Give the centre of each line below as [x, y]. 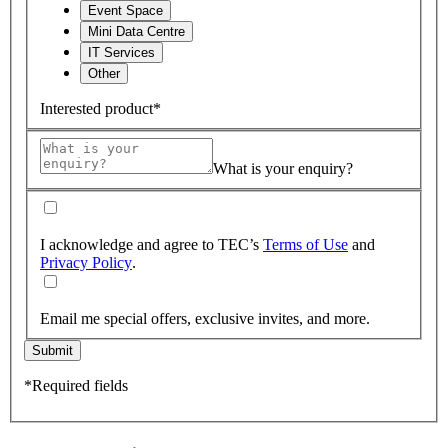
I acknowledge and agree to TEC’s [151, 244]
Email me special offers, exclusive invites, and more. [205, 318]
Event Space [125, 11]
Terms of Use [305, 244]
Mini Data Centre [136, 32]
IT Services [121, 53]
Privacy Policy [86, 262]
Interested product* [100, 109]
